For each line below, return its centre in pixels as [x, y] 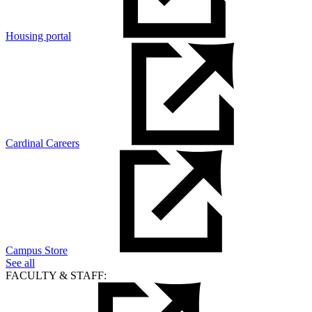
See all [20, 263]
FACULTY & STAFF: [56, 276]
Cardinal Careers [42, 143]
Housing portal [38, 36]
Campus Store [37, 251]
